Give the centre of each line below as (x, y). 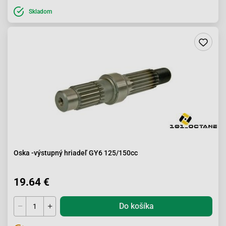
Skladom (40, 12)
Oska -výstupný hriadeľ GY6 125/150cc (76, 153)
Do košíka (136, 206)
